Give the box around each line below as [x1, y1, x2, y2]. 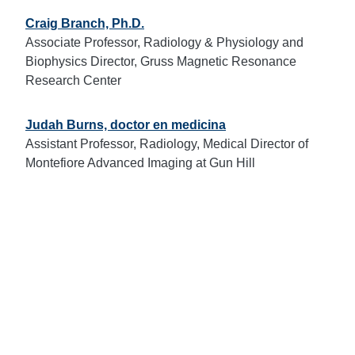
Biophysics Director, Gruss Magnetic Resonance [25, 55, 296, 68]
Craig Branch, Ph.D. [25, 17, 144, 30]
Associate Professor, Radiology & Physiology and [25, 36, 303, 49]
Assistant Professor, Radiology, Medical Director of [25, 137, 308, 151]
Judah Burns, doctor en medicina [25, 118, 226, 132]
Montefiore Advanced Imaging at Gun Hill [25, 156, 255, 170]
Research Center [25, 74, 121, 87]
